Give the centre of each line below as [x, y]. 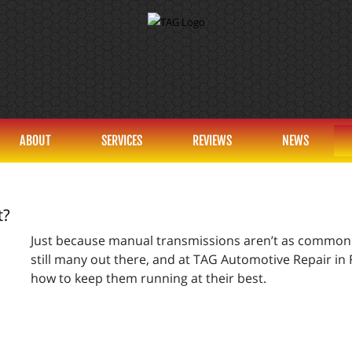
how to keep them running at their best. [148, 278]
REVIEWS [212, 141]
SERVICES [122, 141]
